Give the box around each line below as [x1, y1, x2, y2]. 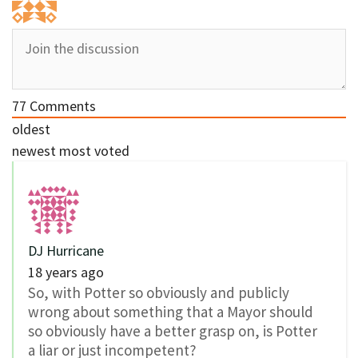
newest [12, 141, 56, 161]
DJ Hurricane [28, 241, 104, 261]
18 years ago [28, 263, 104, 282]
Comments [26, 97, 96, 116]
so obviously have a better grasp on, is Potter [28, 321, 317, 341]
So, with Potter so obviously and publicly [28, 283, 289, 303]
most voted [59, 141, 129, 161]
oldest [12, 120, 50, 139]
